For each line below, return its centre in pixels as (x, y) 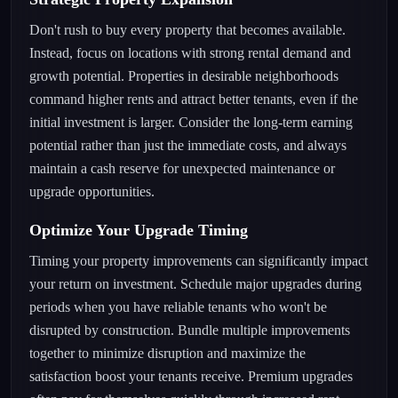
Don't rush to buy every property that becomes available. (187, 30)
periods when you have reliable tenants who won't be (178, 307)
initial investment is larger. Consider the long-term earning (191, 122)
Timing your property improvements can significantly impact (199, 261)
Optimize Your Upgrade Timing (139, 230)
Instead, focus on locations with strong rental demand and (190, 53)
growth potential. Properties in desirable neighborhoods (184, 76)
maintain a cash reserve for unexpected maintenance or (182, 168)
